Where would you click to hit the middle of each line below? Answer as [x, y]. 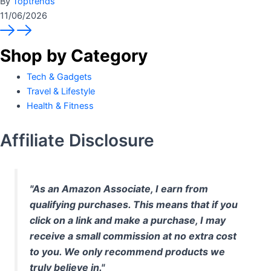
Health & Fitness [60, 106]
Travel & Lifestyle [60, 91]
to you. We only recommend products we [128, 251]
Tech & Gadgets [59, 77]
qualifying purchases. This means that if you [134, 204]
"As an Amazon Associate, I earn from [119, 188]
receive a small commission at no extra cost [133, 236]
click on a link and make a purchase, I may [128, 220]
